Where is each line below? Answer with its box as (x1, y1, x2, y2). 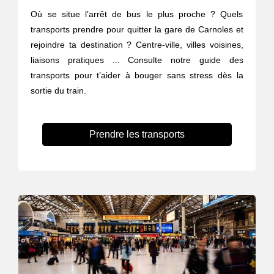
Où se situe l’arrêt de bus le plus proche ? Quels (31, 9, 243, 20)
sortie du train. (31, 86, 87, 96)
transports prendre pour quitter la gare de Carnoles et (31, 24, 243, 35)
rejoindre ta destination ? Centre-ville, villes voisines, (31, 40, 243, 50)
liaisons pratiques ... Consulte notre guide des (31, 55, 243, 65)
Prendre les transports (89, 129, 185, 140)
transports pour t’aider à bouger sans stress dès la (31, 70, 243, 81)
